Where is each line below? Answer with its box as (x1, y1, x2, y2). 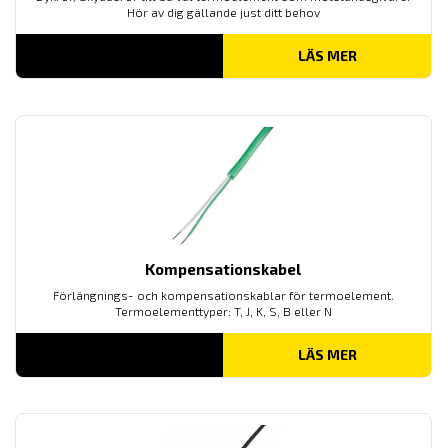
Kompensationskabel (145, 259, 302, 278)
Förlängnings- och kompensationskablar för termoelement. (52, 287, 394, 302)
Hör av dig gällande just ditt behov (126, 4, 320, 19)
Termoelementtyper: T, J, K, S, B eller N (114, 303, 332, 318)
